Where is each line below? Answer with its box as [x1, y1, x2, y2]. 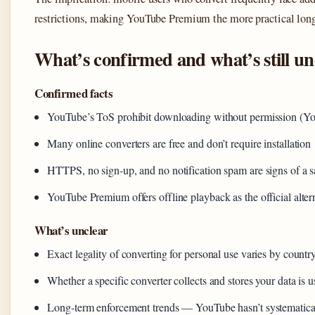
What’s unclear [34, 221, 109, 240]
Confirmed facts [34, 84, 113, 103]
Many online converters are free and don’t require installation [47, 136, 311, 151]
